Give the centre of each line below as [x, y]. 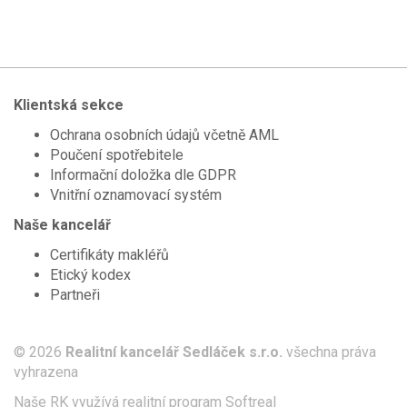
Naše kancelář [62, 224]
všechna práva [329, 352]
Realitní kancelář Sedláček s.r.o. [174, 352]
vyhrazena [46, 372]
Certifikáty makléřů [109, 254]
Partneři [75, 294]
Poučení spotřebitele [117, 154]
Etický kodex [90, 274]
